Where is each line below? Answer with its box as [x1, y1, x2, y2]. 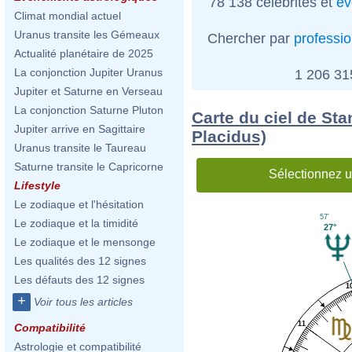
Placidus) [192, 126, 266, 145]
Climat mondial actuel [14, 9, 121, 22]
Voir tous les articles [34, 295, 133, 308]
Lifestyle [14, 179, 60, 192]
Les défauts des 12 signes [14, 273, 145, 286]
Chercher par [207, 30, 294, 46]
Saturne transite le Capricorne [14, 160, 163, 173]
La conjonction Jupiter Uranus [14, 66, 163, 79]
